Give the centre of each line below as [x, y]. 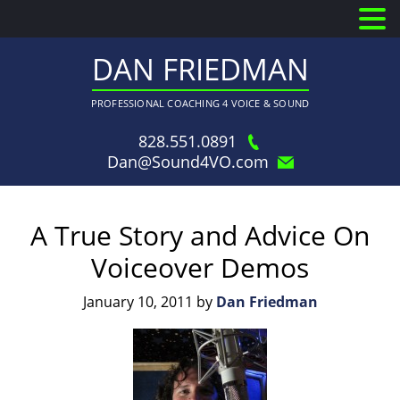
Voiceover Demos [200, 267]
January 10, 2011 [137, 302]
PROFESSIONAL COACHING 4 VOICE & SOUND [200, 103]
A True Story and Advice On [200, 235]
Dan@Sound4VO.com [187, 162]
